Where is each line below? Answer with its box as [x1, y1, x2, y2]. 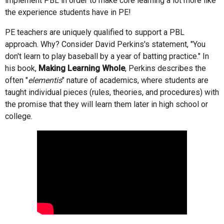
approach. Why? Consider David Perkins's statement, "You [5, 39, 205, 49]
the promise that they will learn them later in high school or [5, 99, 208, 109]
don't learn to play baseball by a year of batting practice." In [5, 51, 209, 61]
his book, [5, 63, 38, 73]
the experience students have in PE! [5, 7, 131, 17]
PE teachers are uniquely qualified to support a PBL [5, 27, 184, 37]
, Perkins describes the [125, 63, 206, 73]
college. [5, 111, 32, 121]
